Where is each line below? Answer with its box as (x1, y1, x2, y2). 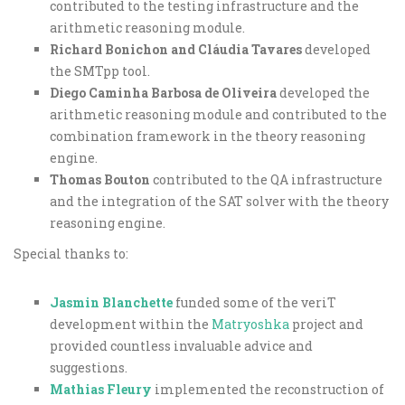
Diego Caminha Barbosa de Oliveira (50, 84, 277, 101)
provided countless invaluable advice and (50, 337, 313, 354)
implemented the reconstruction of (152, 381, 384, 398)
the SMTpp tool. (50, 62, 150, 80)
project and (289, 316, 363, 333)
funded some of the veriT (173, 294, 336, 311)
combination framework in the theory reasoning (50, 127, 365, 145)
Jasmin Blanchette (50, 294, 173, 311)
